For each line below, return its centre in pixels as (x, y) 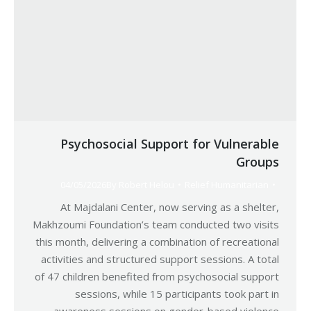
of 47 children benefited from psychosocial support (157, 276)
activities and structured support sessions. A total (160, 259)
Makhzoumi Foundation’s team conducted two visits (156, 224)
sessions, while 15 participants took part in (177, 294)
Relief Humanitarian (227, 185)
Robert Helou (146, 185)
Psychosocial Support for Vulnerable (170, 144)
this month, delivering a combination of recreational (157, 242)
